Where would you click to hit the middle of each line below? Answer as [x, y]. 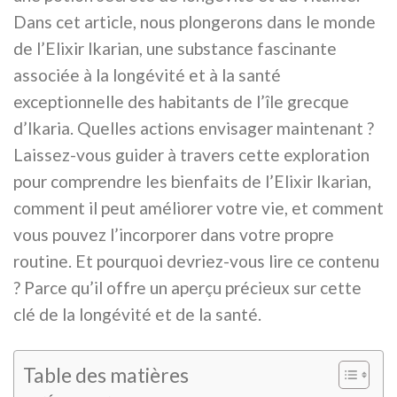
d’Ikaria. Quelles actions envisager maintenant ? [194, 128]
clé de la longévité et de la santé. [137, 315]
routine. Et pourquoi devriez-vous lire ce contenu [196, 261]
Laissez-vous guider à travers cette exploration [191, 155]
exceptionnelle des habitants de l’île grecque [181, 102]
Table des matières [106, 374]
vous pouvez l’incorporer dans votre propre [174, 235]
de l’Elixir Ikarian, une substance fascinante [175, 49]
